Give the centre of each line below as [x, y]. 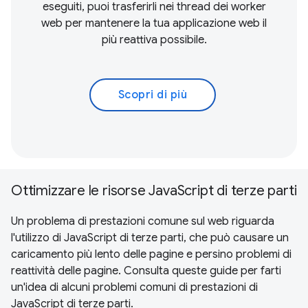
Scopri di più [153, 95]
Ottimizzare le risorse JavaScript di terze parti [154, 191]
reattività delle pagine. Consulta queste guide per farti [146, 271]
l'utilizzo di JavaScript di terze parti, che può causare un [150, 238]
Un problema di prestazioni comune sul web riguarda [143, 222]
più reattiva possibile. [154, 40]
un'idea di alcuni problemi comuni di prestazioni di [134, 288]
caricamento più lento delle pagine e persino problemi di [151, 255]
